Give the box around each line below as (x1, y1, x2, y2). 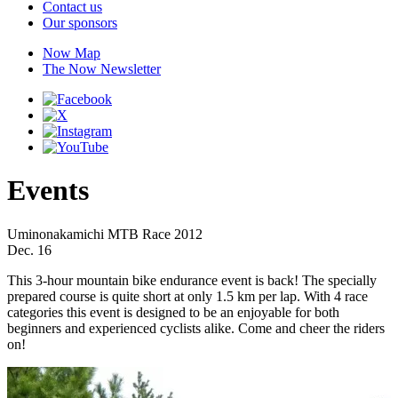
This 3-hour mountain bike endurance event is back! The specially (7, 272, 377, 288)
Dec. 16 (7, 242, 52, 258)
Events (7, 174, 89, 207)
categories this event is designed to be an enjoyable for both (7, 304, 339, 320)
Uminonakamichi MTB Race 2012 (7, 226, 203, 242)
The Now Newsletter (43, 61, 161, 76)
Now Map (43, 45, 100, 60)
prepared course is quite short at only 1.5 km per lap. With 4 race (7, 288, 368, 304)
